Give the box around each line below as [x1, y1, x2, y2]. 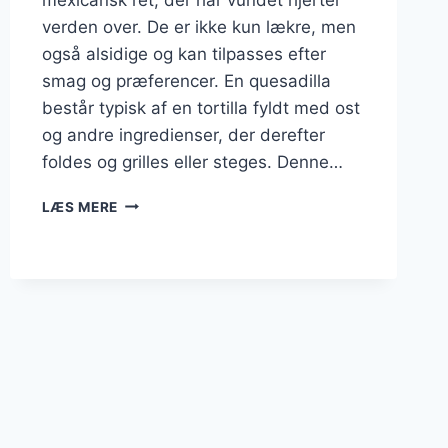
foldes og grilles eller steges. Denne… [41, 151, 343, 172]
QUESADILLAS [117, 193, 222, 210]
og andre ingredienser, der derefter [41, 124, 325, 145]
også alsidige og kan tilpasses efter [41, 43, 326, 64]
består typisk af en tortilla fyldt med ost [41, 97, 360, 118]
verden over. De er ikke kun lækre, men [41, 16, 356, 37]
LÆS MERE [41, 198, 119, 215]
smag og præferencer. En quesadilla [41, 70, 331, 91]
